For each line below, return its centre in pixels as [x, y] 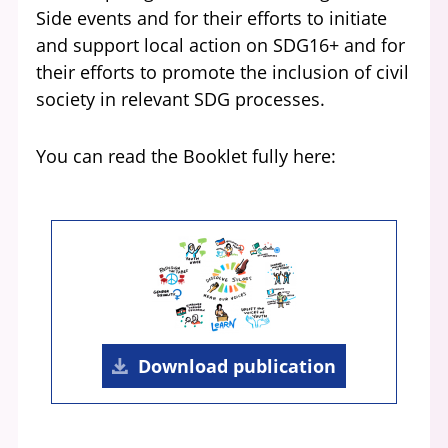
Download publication [237, 365]
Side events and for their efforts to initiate [211, 18]
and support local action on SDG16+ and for [220, 45]
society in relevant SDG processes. [180, 99]
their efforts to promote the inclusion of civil [222, 72]
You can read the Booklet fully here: [186, 156]
